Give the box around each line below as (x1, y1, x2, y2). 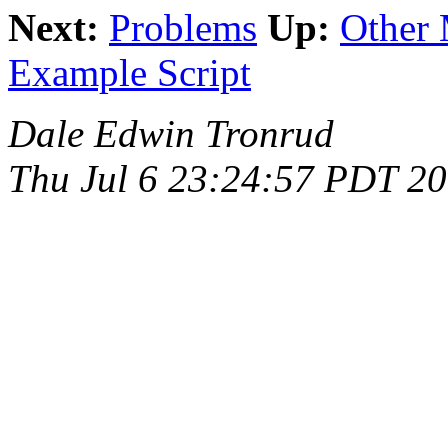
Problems (109, 6, 257, 50)
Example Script (8, 51, 251, 95)
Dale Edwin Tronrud (8, 112, 334, 156)
